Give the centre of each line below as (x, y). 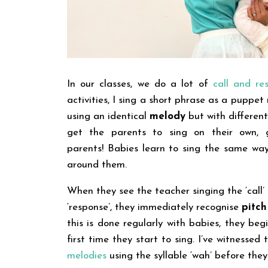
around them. (97, 165)
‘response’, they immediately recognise (155, 208)
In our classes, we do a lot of (140, 84)
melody (168, 117)
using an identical (109, 117)
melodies (87, 256)
